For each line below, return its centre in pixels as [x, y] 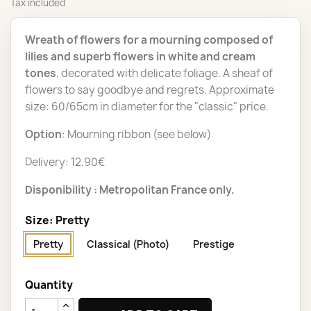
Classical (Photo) [128, 244]
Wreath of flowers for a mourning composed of [149, 40]
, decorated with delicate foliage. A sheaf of [165, 74]
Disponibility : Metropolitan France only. [130, 190]
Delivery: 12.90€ [65, 162]
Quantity [49, 285]
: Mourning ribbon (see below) [137, 135]
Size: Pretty [57, 221]
